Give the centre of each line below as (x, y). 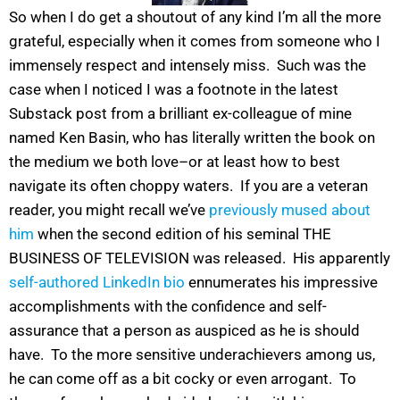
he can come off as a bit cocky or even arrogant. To (183, 379)
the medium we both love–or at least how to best (175, 162)
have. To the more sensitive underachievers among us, (192, 355)
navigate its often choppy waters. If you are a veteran (188, 186)
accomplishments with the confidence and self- (168, 307)
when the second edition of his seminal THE (183, 234)
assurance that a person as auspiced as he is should (184, 331)
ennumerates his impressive (281, 283)
